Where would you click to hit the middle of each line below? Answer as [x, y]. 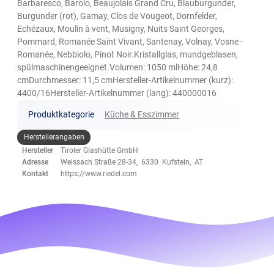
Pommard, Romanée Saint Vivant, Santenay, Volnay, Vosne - [130, 42]
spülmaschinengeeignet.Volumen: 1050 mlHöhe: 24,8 [118, 68]
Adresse [35, 162]
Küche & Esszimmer [142, 115]
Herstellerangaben [54, 137]
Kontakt [35, 173]
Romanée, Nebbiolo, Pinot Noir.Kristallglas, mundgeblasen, [128, 55]
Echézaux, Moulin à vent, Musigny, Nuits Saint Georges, [121, 29]
